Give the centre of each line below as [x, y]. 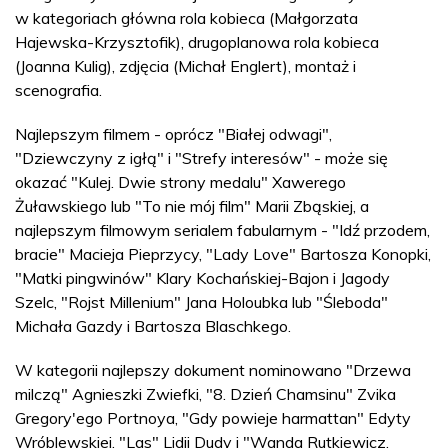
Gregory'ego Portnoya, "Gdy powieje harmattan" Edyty [213, 417]
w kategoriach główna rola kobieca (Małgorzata [186, 17]
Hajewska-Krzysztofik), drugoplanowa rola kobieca [197, 41]
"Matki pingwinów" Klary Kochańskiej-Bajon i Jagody [202, 277]
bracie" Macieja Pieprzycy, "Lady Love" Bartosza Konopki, [223, 253]
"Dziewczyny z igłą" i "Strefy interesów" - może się [201, 157]
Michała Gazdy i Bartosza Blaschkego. [153, 325]
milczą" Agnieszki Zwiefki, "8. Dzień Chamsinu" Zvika [205, 393]
